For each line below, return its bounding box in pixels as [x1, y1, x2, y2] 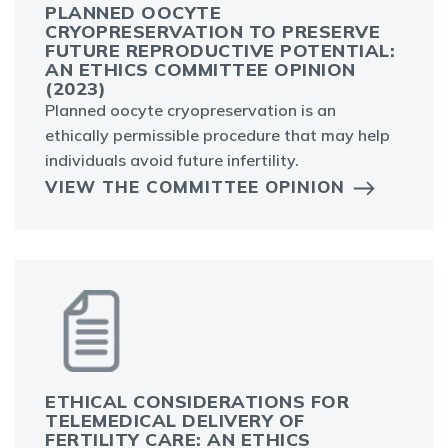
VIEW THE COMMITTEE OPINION [45, 176, 345, 198]
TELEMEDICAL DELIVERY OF [45, 409, 305, 433]
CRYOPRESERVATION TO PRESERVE [45, 20, 380, 44]
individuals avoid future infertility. [45, 150, 299, 171]
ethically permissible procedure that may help [45, 125, 390, 146]
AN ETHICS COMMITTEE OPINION [45, 58, 356, 82]
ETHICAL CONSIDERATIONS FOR [45, 390, 349, 414]
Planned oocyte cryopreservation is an [45, 100, 336, 121]
